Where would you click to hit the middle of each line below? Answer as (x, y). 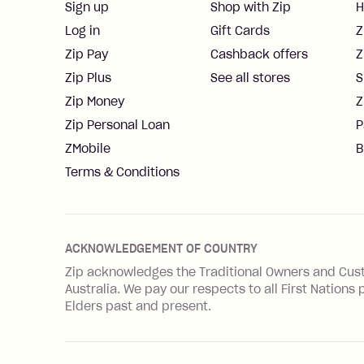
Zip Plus (88, 78)
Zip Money (95, 102)
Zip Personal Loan (117, 125)
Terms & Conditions (122, 172)
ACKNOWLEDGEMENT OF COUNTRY (161, 249)
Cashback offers (259, 54)
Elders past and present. (138, 306)
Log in (82, 31)
